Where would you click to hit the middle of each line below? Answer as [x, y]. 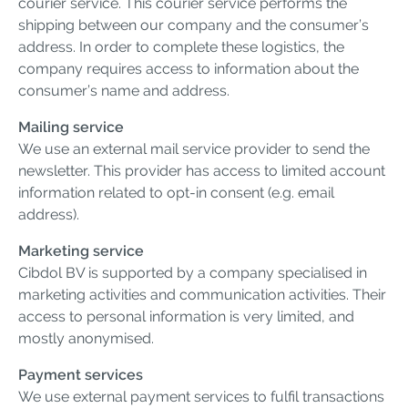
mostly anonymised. [86, 338]
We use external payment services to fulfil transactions [201, 396]
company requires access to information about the [189, 68]
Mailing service [71, 127]
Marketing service [81, 250]
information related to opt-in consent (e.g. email [176, 192]
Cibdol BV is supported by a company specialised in [193, 272]
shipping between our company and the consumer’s [194, 25]
